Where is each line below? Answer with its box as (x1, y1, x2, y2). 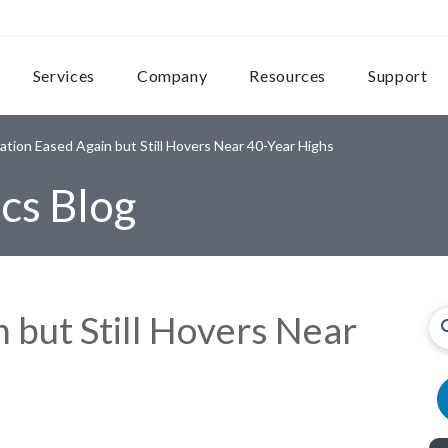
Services (32, 66, 95, 85)
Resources (249, 66, 327, 85)
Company (136, 66, 208, 85)
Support (368, 66, 428, 85)
